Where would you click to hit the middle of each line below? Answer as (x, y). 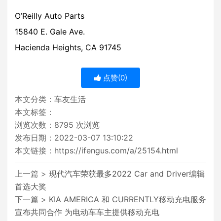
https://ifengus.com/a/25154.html (116, 151)
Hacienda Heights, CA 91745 (68, 48)
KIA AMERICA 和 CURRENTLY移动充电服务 (128, 200)
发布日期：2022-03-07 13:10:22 (74, 138)
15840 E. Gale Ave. (50, 32)
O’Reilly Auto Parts (50, 16)
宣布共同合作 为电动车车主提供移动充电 (87, 212)
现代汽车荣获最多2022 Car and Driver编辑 (127, 174)
